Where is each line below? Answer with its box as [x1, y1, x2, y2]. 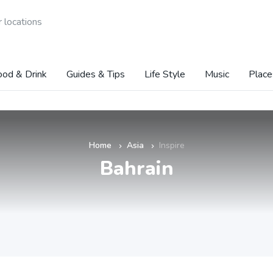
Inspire [158, 140, 185, 151]
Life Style [144, 68, 185, 81]
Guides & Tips [66, 68, 125, 81]
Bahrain [99, 155, 174, 182]
